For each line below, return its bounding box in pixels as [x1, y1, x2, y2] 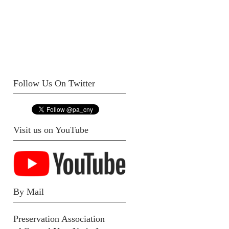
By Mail [13, 186, 44, 197]
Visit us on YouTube [13, 125, 88, 135]
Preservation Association [13, 213, 105, 224]
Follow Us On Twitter [13, 78, 95, 89]
